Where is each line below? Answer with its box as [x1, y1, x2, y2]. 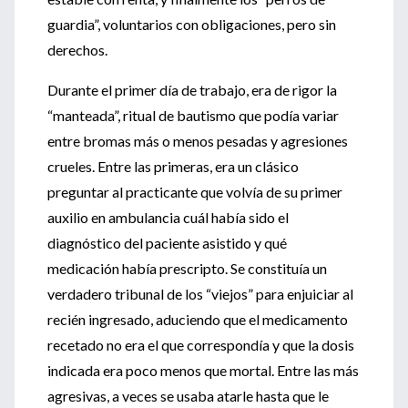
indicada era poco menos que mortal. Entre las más [47, 362, 359, 379]
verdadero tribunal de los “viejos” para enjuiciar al [47, 285, 353, 302]
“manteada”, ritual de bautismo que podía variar [47, 107, 339, 124]
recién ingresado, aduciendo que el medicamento [47, 311, 348, 328]
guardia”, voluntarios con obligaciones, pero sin [47, 15, 336, 33]
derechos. [47, 41, 107, 58]
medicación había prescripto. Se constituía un [47, 260, 327, 277]
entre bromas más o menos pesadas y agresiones [47, 132, 348, 149]
